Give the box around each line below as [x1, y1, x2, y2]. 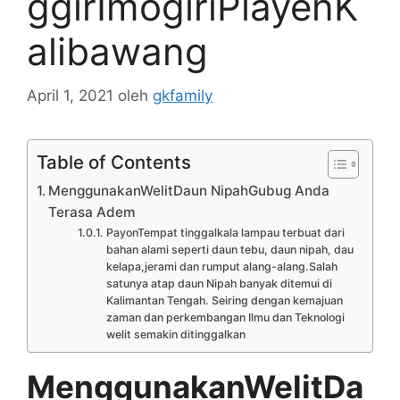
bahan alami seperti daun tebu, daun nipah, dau [105, 242, 354, 256]
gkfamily [153, 86, 212, 104]
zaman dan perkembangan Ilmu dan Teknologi [105, 310, 345, 324]
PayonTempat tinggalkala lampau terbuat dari [105, 225, 345, 239]
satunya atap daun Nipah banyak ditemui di [105, 276, 332, 290]
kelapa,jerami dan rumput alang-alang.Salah [105, 259, 337, 273]
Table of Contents [37, 150, 191, 173]
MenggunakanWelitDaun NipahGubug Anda [48, 181, 330, 199]
